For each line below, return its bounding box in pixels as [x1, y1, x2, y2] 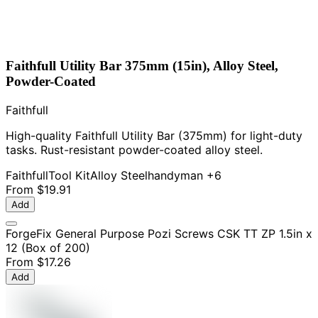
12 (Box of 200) [6, 241, 90, 255]
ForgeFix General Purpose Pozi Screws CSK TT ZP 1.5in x [6, 226, 312, 241]
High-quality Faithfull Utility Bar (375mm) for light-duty [6, 128, 302, 143]
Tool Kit [48, 168, 90, 182]
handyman [148, 168, 203, 182]
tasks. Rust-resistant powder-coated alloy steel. [6, 143, 263, 157]
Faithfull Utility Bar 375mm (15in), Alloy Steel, [6, 58, 278, 74]
